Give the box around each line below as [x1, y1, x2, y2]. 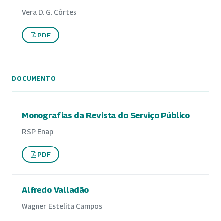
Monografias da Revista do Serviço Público [22, 110, 190, 121]
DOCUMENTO [12, 75, 56, 83]
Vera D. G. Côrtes [22, 8, 76, 17]
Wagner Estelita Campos [22, 202, 102, 211]
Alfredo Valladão [22, 185, 89, 195]
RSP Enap [22, 127, 53, 136]
